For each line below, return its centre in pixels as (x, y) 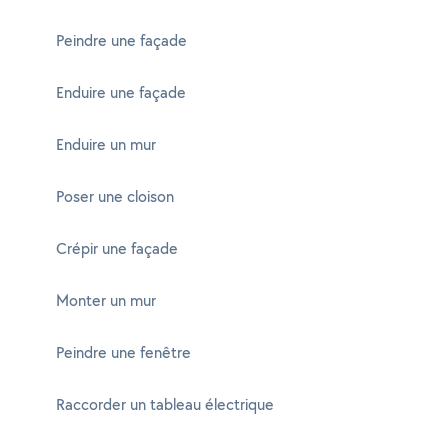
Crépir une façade (117, 248)
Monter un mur (106, 300)
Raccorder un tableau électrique (165, 404)
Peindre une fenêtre (123, 352)
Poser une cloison (115, 196)
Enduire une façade (121, 92)
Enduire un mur (106, 144)
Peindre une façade (121, 40)
